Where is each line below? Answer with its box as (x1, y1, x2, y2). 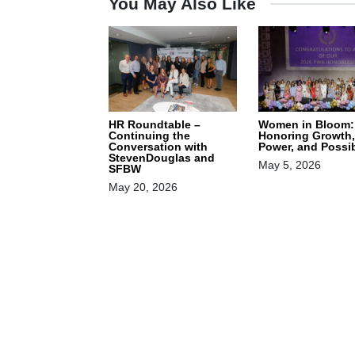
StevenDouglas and (109, 151, 215, 165)
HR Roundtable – (109, 118, 200, 132)
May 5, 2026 (258, 158, 321, 172)
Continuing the (109, 129, 190, 143)
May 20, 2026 (109, 181, 177, 194)
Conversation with (109, 140, 208, 154)
